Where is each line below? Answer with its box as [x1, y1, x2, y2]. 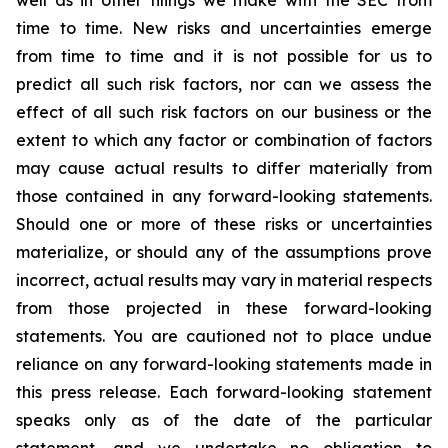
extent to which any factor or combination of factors [16, 130, 432, 151]
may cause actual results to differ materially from [16, 158, 432, 179]
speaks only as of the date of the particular [16, 410, 432, 431]
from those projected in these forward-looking [16, 298, 432, 319]
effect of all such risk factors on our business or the [16, 102, 432, 123]
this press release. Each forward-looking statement [16, 382, 432, 403]
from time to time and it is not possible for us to [16, 46, 432, 67]
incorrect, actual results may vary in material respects [16, 270, 432, 291]
